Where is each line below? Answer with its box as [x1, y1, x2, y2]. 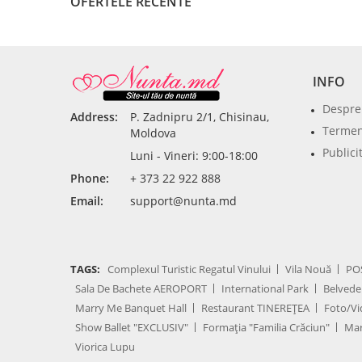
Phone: [70, 170, 109, 186]
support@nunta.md [130, 193, 237, 208]
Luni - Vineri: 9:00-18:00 [130, 148, 258, 163]
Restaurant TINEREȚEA [201, 301, 309, 315]
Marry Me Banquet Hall [75, 301, 187, 315]
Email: [70, 193, 103, 208]
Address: [70, 109, 118, 124]
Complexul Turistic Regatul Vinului [107, 262, 271, 276]
